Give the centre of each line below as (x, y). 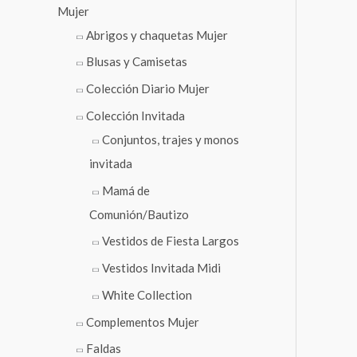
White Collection (147, 294)
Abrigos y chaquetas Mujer (157, 35)
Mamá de (126, 190)
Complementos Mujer (143, 322)
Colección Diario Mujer (148, 89)
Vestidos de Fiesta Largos (171, 241)
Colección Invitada (135, 115)
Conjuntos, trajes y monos (171, 139)
